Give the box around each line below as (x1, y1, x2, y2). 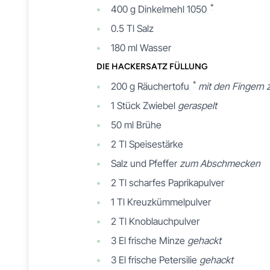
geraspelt (178, 99, 217, 111)
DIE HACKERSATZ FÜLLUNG (96, 61, 208, 72)
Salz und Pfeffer (111, 157, 180, 169)
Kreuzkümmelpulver (127, 195, 211, 208)
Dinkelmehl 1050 (138, 2, 209, 15)
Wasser (140, 41, 171, 54)
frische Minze (128, 234, 187, 246)
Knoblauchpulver (129, 215, 199, 227)
